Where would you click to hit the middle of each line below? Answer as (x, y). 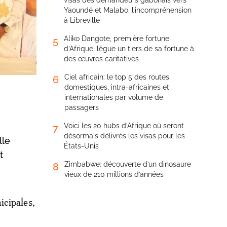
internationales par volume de (114, 97)
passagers (82, 107)
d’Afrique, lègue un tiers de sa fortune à (129, 49)
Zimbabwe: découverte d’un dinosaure (128, 164)
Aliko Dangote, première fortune (117, 39)
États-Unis (81, 146)
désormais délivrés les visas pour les (124, 136)
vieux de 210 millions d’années (114, 174)
